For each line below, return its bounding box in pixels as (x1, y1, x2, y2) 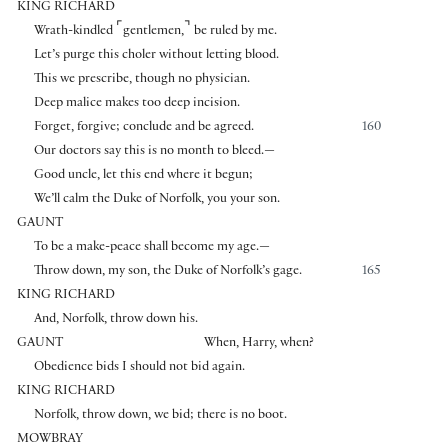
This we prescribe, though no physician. (33, 73, 250, 88)
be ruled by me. (190, 25, 277, 40)
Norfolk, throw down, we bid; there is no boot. (33, 409, 287, 424)
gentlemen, (122, 25, 184, 40)
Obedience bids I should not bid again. (33, 361, 245, 376)
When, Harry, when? (204, 337, 315, 352)
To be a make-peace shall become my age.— (33, 241, 270, 256)
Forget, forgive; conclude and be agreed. (33, 121, 254, 136)
